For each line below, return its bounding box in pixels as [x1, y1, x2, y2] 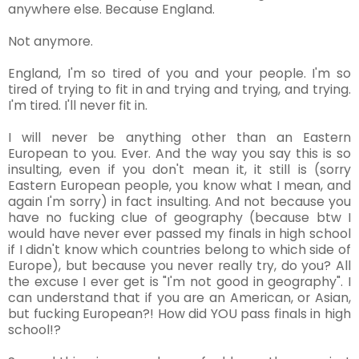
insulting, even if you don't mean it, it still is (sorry [8, 160, 351, 179]
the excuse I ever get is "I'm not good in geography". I [8, 272, 351, 292]
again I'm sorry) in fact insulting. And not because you [8, 192, 351, 212]
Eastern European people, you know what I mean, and [8, 176, 351, 196]
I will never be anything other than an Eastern [8, 128, 351, 147]
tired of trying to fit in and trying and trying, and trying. [8, 80, 351, 99]
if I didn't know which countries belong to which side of [8, 240, 351, 260]
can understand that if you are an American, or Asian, [8, 288, 351, 308]
